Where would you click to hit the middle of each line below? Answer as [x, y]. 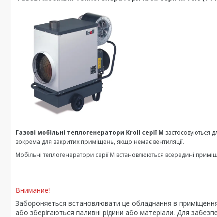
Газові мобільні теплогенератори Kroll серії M [90, 132]
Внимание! [33, 190]
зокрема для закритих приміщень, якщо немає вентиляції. [100, 141]
